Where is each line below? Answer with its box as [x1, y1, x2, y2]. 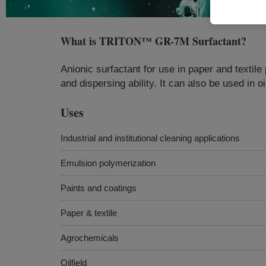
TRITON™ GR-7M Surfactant [99, 33, 241, 49]
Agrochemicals [61, 233, 119, 243]
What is [61, 33, 99, 49]
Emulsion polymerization [61, 158, 156, 168]
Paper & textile [61, 208, 117, 218]
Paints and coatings [61, 183, 137, 193]
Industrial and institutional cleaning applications [61, 133, 240, 143]
